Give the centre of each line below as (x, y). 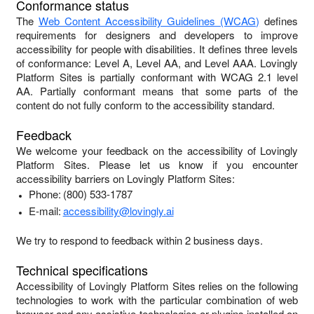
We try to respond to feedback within (101, 240)
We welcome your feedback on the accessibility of (138, 150)
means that (170, 91)
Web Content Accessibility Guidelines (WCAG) (149, 21)
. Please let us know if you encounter (192, 164)
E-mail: (45, 211)
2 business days (223, 240)
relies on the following (246, 286)
